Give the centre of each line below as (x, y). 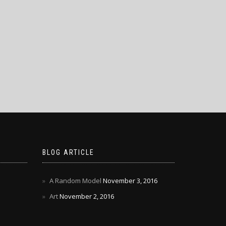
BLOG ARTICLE (68, 152)
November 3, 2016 (130, 181)
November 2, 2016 (87, 196)
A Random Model (75, 181)
